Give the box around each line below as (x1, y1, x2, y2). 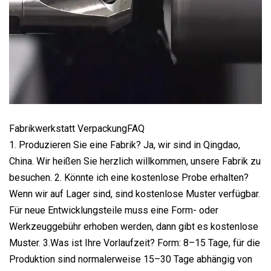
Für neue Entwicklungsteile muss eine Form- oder (9, 204, 218, 216)
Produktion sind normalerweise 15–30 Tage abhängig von (9, 253, 252, 265)
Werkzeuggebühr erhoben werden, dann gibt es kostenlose (9, 220, 258, 232)
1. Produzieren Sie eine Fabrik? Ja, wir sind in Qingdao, (9, 139, 240, 151)
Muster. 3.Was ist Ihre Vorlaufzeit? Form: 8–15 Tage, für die (9, 237, 260, 249)
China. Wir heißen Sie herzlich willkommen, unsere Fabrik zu (9, 155, 261, 167)
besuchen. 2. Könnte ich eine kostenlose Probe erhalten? (9, 171, 249, 183)
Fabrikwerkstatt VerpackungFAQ (9, 122, 145, 134)
